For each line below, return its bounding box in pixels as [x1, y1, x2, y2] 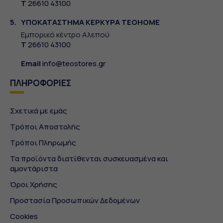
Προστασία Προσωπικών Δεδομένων [10, 195, 140, 206]
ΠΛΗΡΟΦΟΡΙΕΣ [10, 77, 71, 89]
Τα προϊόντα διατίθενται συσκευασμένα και [10, 153, 168, 164]
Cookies [10, 211, 38, 222]
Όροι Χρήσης [10, 179, 57, 190]
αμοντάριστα [10, 163, 58, 174]
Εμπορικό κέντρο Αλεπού [21, 29, 110, 40]
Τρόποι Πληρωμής [10, 137, 76, 148]
